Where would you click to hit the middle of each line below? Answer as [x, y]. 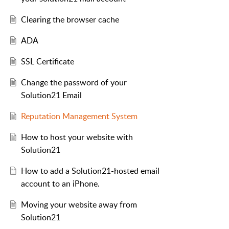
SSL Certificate [47, 62]
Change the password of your [74, 83]
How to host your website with [77, 137]
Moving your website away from [79, 205]
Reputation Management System [79, 116]
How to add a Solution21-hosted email [90, 171]
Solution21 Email [51, 95]
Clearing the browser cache [70, 20]
